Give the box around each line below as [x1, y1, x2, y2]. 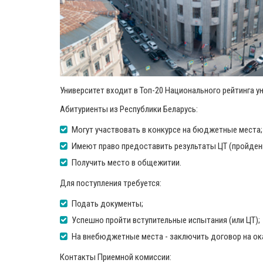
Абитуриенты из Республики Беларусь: [60, 104, 198, 114]
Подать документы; [72, 198, 143, 209]
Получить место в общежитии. [72, 157, 181, 168]
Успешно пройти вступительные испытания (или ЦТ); [72, 215, 260, 225]
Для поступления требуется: [60, 178, 161, 188]
